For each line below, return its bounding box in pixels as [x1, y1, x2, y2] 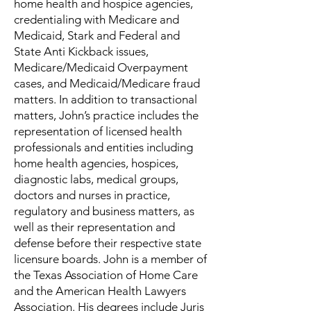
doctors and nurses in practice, [14, 188, 170, 202]
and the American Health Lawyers [14, 284, 186, 298]
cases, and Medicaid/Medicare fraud [14, 76, 200, 90]
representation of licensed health [14, 124, 182, 138]
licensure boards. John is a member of [14, 252, 207, 266]
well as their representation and [14, 220, 175, 234]
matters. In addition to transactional [14, 92, 197, 106]
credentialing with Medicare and [14, 12, 179, 26]
